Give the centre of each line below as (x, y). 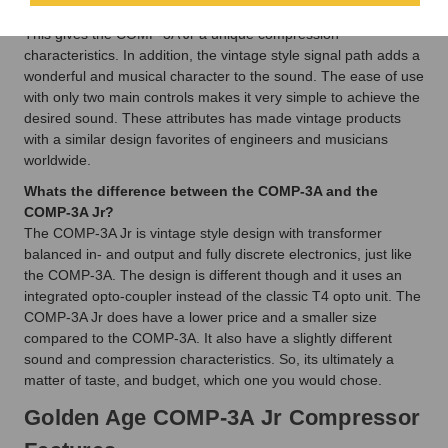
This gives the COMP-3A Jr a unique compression (181, 33)
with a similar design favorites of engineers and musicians (206, 138)
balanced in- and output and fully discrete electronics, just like (218, 253)
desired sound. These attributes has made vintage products (212, 117)
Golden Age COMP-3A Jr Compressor (222, 417)
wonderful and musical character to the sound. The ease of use (224, 75)
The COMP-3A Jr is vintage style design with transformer (203, 232)
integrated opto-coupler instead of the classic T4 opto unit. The (222, 295)
